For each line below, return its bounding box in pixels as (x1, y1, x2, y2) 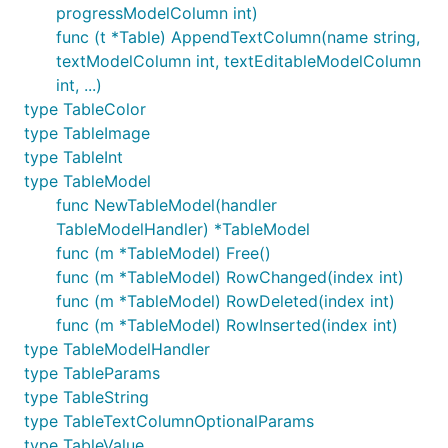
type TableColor (24, 99, 146, 119)
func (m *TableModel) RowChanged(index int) (56, 267, 404, 287)
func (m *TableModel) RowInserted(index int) (56, 315, 398, 335)
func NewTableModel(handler (56, 195, 277, 215)
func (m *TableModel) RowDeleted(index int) (56, 291, 395, 311)
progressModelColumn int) (56, 3, 258, 23)
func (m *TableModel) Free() (56, 243, 271, 263)
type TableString (24, 387, 149, 407)
